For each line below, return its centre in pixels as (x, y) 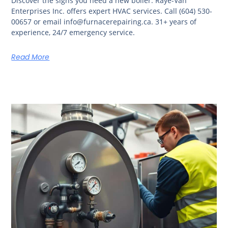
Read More (31, 57)
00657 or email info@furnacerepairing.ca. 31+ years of (104, 21)
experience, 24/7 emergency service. (73, 32)
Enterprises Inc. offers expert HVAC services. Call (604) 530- (112, 11)
